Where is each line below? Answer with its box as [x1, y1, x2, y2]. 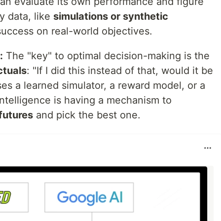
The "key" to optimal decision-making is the [3, 50, 210, 62]
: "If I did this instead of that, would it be [27, 65, 213, 76]
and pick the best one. [33, 109, 141, 121]
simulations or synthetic [53, 10, 168, 22]
